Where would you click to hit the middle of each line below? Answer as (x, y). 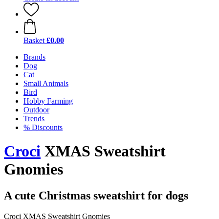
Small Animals (46, 83)
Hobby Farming (48, 101)
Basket (34, 40)
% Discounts (43, 127)
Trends (34, 119)
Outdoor (36, 110)
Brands (34, 57)
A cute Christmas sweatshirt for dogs (96, 195)
